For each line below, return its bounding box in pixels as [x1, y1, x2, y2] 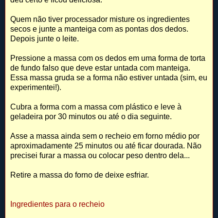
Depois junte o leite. [10, 34, 79, 43]
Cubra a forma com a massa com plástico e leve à [10, 102, 182, 111]
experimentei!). [10, 83, 61, 91]
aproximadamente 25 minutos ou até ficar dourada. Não [10, 141, 201, 150]
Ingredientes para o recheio [10, 200, 105, 208]
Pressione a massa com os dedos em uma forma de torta [10, 54, 205, 62]
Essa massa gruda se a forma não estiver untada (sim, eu [10, 73, 207, 82]
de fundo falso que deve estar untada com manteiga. [10, 63, 190, 72]
